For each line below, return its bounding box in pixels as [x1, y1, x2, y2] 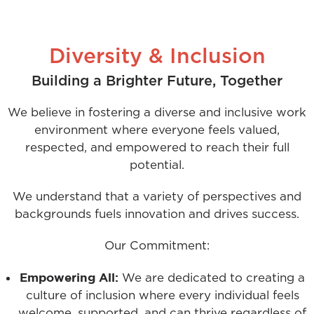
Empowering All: [20, 271, 118, 285]
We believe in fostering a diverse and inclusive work [8, 107, 306, 119]
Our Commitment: [104, 240, 210, 252]
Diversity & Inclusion [48, 46, 266, 68]
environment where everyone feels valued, [34, 124, 280, 137]
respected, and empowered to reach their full [25, 142, 289, 154]
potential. [130, 159, 184, 172]
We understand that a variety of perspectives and [13, 191, 301, 203]
